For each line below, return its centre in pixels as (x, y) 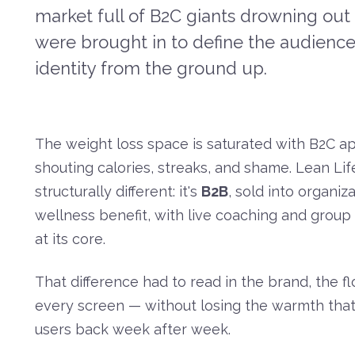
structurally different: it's (118, 192)
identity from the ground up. (151, 69)
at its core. (70, 239)
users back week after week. (133, 330)
